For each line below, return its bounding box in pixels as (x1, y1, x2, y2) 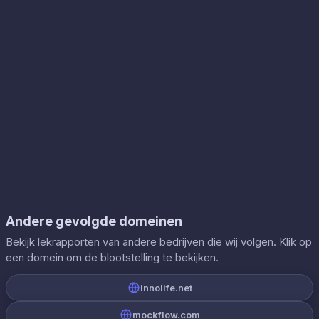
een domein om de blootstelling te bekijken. (6, 251, 219, 264)
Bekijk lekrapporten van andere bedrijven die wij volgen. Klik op (6, 235, 312, 249)
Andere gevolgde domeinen (6, 214, 182, 229)
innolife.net (140, 282, 192, 293)
